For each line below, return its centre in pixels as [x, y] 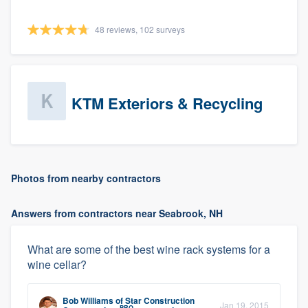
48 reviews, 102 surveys [140, 29]
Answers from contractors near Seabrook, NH [117, 213]
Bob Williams [88, 300]
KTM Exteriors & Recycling [167, 103]
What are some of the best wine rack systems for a [149, 249]
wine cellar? [57, 264]
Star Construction [160, 300]
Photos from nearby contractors [86, 178]
